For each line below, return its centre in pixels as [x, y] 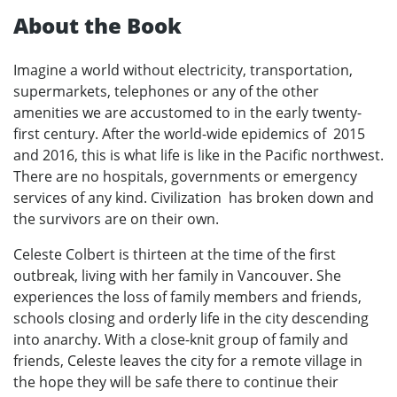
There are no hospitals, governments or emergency [185, 176]
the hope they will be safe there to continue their [176, 381]
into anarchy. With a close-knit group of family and [181, 339]
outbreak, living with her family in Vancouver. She [177, 275]
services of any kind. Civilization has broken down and [194, 197]
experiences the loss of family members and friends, [187, 296]
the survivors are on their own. [116, 218]
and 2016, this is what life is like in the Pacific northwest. [198, 155]
